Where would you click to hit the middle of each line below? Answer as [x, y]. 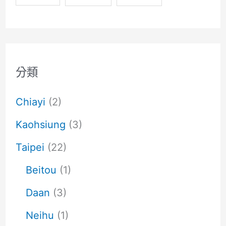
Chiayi [30, 102]
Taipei [30, 147]
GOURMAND [45, 25]
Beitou [41, 170]
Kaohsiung [40, 124]
